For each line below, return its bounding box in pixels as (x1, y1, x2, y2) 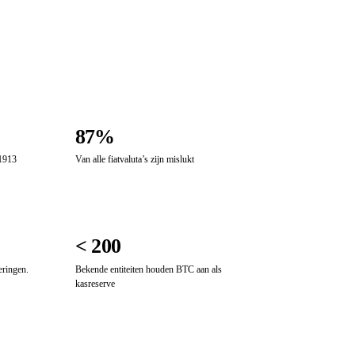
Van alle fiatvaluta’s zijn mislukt (75, 154, 194, 166)
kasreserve (75, 278, 115, 290)
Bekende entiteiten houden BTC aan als (75, 264, 222, 276)
